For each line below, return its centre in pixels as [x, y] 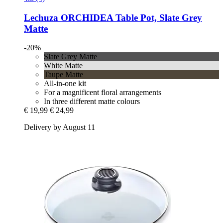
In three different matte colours [92, 102]
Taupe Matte [63, 75]
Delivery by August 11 [59, 127]
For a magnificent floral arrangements [103, 93]
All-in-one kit [65, 84]
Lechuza [41, 17]
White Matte [63, 66]
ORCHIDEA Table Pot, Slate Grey [130, 17]
